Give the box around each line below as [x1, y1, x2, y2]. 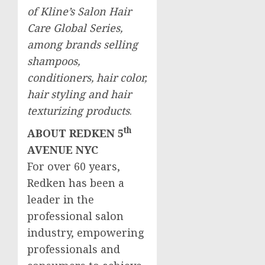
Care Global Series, [27, 21, 122, 35]
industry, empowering [27, 225, 144, 240]
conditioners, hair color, [27, 70, 147, 85]
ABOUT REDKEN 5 [27, 126, 124, 141]
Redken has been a [27, 176, 124, 190]
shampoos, [27, 54, 80, 69]
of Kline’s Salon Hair [27, 4, 131, 19]
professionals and [27, 242, 120, 257]
